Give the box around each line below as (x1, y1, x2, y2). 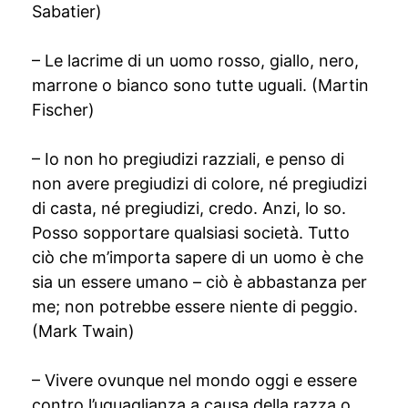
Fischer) (32, 100, 95, 119)
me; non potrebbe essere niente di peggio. (32, 297, 358, 316)
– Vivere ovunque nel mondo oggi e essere (32, 371, 357, 390)
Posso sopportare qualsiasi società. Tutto (32, 223, 350, 242)
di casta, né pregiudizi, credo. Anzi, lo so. (32, 199, 346, 218)
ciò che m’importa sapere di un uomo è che (32, 248, 363, 267)
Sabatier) (32, 2, 102, 21)
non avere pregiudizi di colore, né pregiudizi (32, 174, 367, 193)
